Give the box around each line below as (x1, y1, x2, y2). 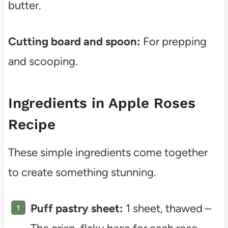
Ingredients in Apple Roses (8, 94, 195, 111)
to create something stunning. (8, 165, 156, 179)
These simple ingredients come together (8, 145, 208, 159)
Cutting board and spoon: (8, 34, 140, 48)
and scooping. (8, 54, 78, 68)
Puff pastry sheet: (30, 201, 123, 215)
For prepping (140, 34, 207, 48)
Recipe (8, 116, 55, 133)
